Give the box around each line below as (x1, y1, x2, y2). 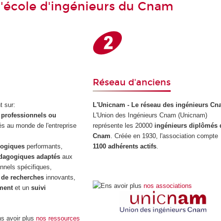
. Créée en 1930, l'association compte (110, 132, 219, 140)
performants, (24, 143, 63, 150)
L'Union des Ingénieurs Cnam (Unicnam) (93, 111, 208, 119)
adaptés (36, 153, 62, 161)
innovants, (43, 174, 75, 182)
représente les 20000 (93, 122, 155, 130)
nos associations (144, 182, 192, 189)
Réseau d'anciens (93, 76, 171, 88)
